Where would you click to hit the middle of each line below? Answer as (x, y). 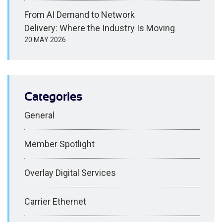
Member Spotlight (59, 144)
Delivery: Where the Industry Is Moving (100, 28)
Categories (53, 97)
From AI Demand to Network (80, 15)
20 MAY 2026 (45, 40)
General (39, 115)
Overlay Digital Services (70, 172)
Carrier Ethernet (55, 201)
